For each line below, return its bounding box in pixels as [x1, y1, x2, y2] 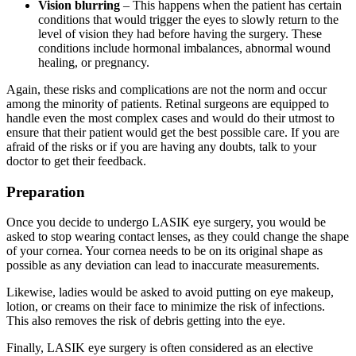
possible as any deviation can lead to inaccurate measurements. [6, 258, 319, 273]
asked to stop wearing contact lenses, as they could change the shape [6, 230, 349, 244]
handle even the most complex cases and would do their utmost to [6, 111, 335, 126]
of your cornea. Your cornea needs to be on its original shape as [6, 244, 323, 258]
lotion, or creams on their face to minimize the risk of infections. [6, 300, 325, 314]
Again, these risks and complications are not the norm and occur [6, 83, 327, 97]
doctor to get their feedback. [6, 154, 146, 168]
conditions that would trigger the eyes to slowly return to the [38, 13, 339, 27]
